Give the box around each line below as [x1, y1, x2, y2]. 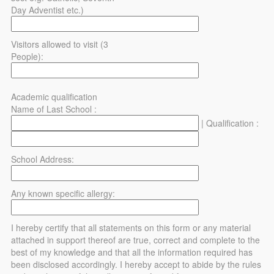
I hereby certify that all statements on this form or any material [11, 221, 251, 234]
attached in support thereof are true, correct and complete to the [11, 233, 260, 246]
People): [11, 50, 43, 62]
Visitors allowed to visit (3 [11, 37, 108, 50]
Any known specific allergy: [11, 187, 115, 199]
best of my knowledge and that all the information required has [11, 245, 253, 258]
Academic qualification [11, 90, 97, 103]
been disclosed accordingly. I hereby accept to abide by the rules [11, 257, 261, 270]
